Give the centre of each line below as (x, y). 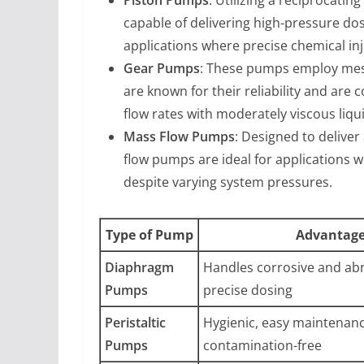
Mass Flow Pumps (179, 136)
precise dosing (248, 290)
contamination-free (262, 345)
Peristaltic (135, 322)
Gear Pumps (162, 68)
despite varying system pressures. (228, 182)
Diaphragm (139, 267)
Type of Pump (149, 234)
